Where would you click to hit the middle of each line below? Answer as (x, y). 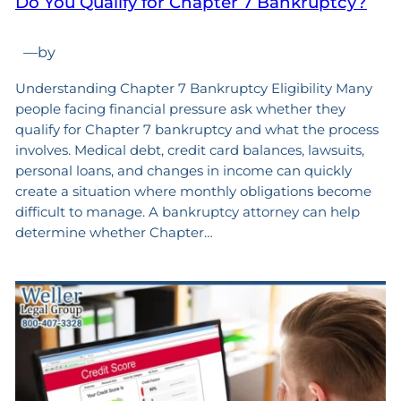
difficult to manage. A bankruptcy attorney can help (187, 211)
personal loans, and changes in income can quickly (183, 170)
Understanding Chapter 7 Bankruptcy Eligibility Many (193, 88)
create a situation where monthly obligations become (193, 191)
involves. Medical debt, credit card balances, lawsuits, (189, 149)
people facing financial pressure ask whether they (180, 108)
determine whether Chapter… (114, 232)
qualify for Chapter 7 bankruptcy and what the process (196, 129)
